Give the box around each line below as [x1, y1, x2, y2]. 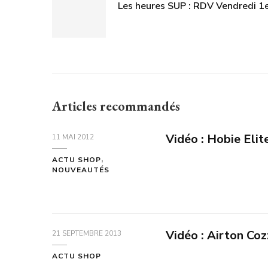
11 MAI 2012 [52, 132, 94, 142]
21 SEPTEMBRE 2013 [52, 228, 121, 238]
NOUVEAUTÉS [52, 165, 109, 175]
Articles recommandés [52, 97, 180, 115]
